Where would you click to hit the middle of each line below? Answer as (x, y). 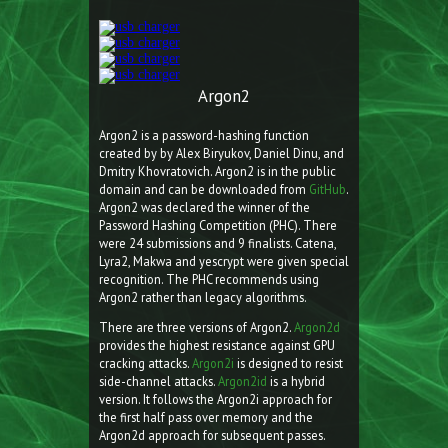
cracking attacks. (145, 363)
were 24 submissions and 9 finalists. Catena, (217, 242)
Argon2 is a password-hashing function (204, 134)
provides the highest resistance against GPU (217, 345)
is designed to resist (288, 363)
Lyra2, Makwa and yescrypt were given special (224, 260)
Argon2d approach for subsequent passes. (212, 435)
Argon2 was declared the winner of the (204, 206)
